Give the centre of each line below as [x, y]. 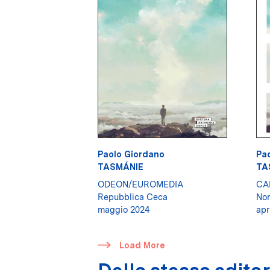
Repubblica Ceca [133, 197]
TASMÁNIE [121, 167]
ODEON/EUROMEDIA [140, 184]
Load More [142, 245]
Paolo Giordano [131, 154]
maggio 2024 [124, 210]
